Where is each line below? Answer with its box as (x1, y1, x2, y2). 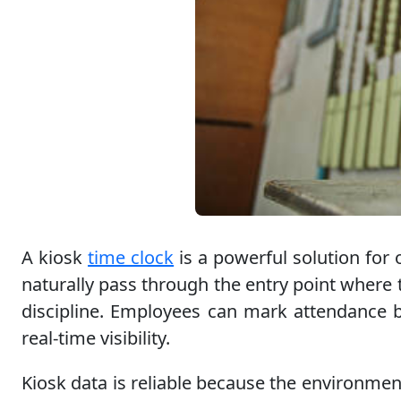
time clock (88, 244, 175, 269)
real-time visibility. (21, 325, 170, 350)
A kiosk (21, 244, 89, 269)
